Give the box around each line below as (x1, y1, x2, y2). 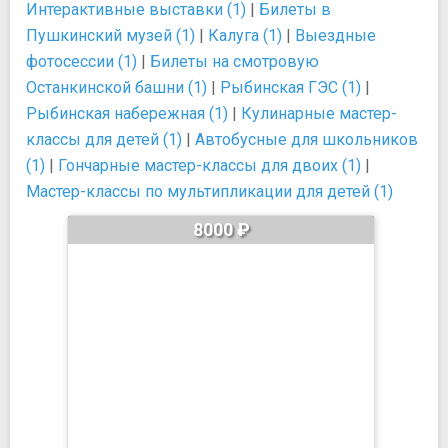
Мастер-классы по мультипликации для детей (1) (26, 182, 393, 201)
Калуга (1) (208, 26, 282, 45)
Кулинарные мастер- (241, 104, 397, 123)
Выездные (295, 26, 376, 45)
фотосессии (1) (26, 52, 137, 71)
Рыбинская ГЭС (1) (220, 78, 361, 97)
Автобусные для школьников (195, 130, 418, 149)
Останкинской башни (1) (26, 78, 207, 97)
